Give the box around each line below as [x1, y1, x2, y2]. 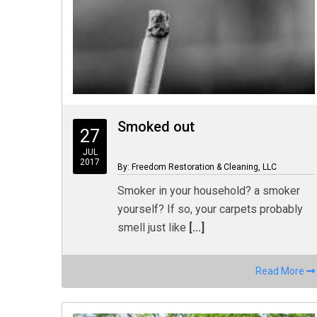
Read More [255, 265, 307, 277]
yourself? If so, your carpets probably [117, 202, 304, 216]
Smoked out [117, 118, 195, 135]
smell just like [117, 221, 187, 234]
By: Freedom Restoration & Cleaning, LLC [117, 162, 277, 172]
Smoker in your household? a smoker [117, 184, 301, 197]
